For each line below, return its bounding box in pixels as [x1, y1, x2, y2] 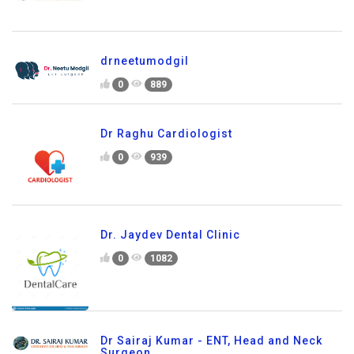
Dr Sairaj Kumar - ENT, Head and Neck [100, 333, 322, 347]
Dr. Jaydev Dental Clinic [100, 228, 240, 241]
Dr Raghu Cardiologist [100, 126, 232, 140]
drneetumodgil [100, 54, 189, 67]
